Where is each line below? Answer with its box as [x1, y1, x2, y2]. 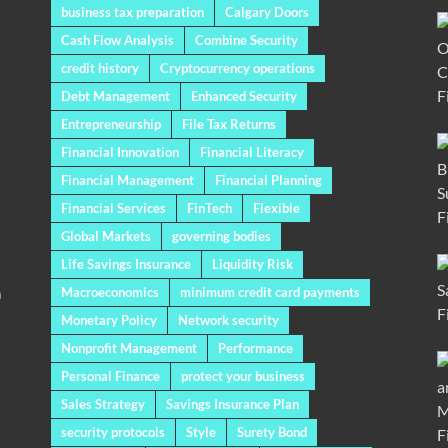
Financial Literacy [199, 144, 304, 161]
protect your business [180, 368, 305, 385]
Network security [177, 312, 279, 329]
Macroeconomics [60, 284, 159, 301]
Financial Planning [214, 172, 322, 189]
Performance [217, 340, 293, 357]
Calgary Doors [224, 4, 309, 21]
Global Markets [60, 228, 151, 245]
